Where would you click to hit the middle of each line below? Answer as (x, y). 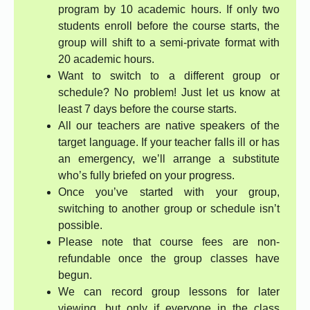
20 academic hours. (106, 60)
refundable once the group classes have (169, 259)
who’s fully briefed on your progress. (146, 176)
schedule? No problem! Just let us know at (169, 93)
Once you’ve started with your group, (169, 192)
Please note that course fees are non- (169, 242)
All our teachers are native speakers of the (169, 126)
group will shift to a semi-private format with (169, 43)
